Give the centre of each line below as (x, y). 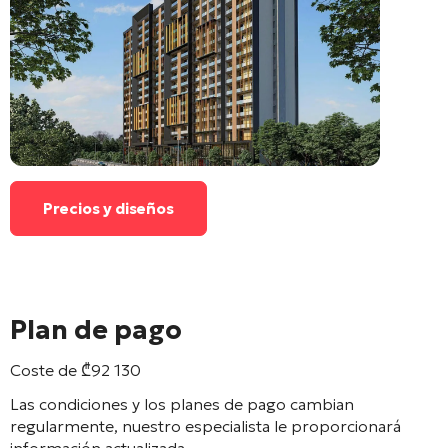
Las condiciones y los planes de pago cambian (182, 403)
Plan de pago (96, 329)
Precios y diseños (108, 208)
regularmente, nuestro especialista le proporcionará (205, 425)
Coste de (45, 369)
